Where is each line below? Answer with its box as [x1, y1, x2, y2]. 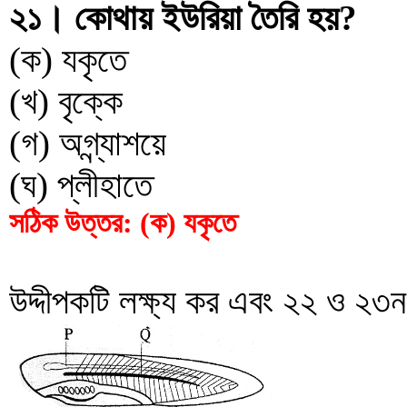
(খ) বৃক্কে [9, 82, 123, 121]
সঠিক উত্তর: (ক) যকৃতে [9, 206, 236, 239]
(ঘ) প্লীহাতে [9, 165, 153, 204]
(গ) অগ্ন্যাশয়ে [9, 124, 166, 163]
